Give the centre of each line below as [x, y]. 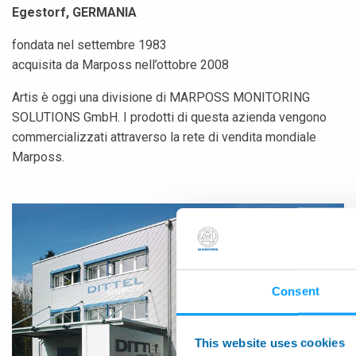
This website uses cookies [269, 342]
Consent [296, 291]
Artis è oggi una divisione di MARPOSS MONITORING [161, 98]
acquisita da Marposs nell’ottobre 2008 [120, 65]
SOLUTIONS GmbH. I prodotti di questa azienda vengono [169, 118]
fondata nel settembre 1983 [89, 45]
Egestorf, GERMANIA [74, 13]
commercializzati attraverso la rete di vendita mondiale [164, 137]
